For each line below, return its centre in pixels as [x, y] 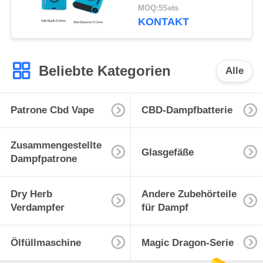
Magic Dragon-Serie [187, 242]
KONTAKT [164, 22]
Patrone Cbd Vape [52, 110]
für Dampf [165, 208]
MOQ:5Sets [159, 9]
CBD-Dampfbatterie [187, 110]
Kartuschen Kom [177, 16]
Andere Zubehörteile [189, 194]
